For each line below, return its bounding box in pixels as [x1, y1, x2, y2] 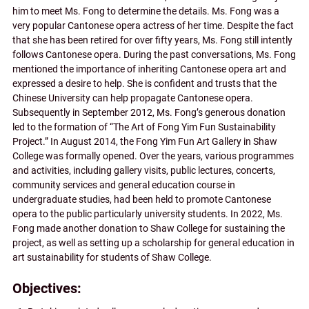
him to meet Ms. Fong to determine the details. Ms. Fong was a [12, 6, 279, 18]
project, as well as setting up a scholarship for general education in [12, 237, 295, 250]
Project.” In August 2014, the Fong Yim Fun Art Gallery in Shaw [12, 136, 277, 148]
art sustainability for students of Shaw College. [12, 252, 212, 264]
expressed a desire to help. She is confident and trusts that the [12, 78, 277, 90]
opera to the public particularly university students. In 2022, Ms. [12, 208, 283, 221]
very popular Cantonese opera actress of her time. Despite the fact [12, 20, 294, 32]
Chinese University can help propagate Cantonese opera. [12, 92, 253, 105]
